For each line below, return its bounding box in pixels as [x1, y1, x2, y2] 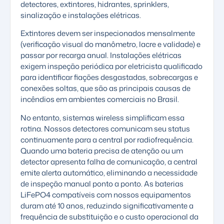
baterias [155, 178, 183, 189]
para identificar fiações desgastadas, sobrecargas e [20, 72, 198, 83]
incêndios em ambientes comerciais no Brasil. [20, 94, 179, 105]
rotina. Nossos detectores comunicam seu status [20, 123, 190, 134]
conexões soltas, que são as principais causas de [20, 83, 190, 94]
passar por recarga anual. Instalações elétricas [20, 50, 181, 61]
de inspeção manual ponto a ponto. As [20, 178, 155, 189]
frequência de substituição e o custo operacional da [20, 211, 198, 222]
